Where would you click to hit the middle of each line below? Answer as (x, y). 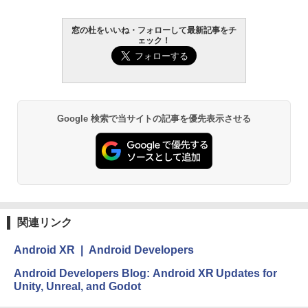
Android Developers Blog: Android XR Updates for (146, 274)
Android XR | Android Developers (104, 250)
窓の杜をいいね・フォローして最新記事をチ (154, 30)
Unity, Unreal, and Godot (77, 287)
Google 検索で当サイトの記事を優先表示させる (154, 118)
